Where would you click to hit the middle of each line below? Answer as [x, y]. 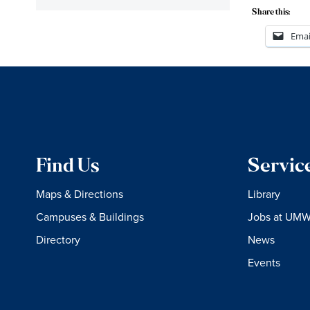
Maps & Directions [80, 193]
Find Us [68, 167]
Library [264, 193]
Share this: [271, 12]
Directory [58, 239]
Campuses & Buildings [90, 216]
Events [264, 262]
